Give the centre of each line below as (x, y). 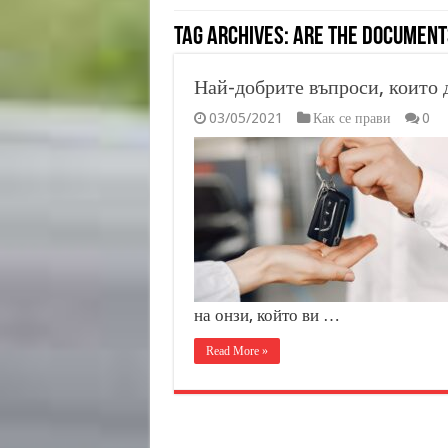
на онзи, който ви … (266, 315)
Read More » (236, 351)
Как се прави (351, 118)
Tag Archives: (233, 37)
